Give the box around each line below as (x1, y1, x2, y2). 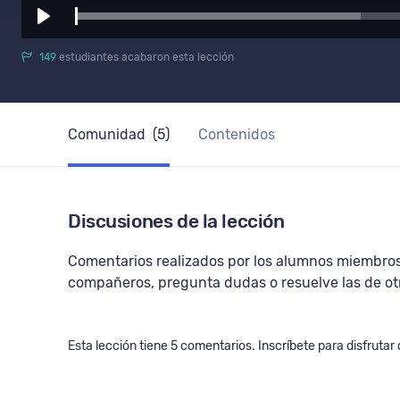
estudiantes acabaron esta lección (56, 51, 234, 63)
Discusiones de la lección (68, 210, 285, 232)
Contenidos (198, 126, 275, 143)
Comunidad (68, 126, 149, 143)
